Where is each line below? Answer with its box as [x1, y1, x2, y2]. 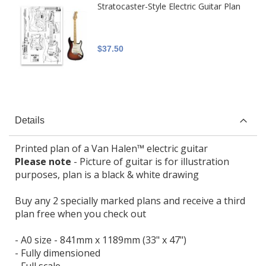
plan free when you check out [15, 207, 146, 220]
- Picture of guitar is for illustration [71, 154, 229, 168]
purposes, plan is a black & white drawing [15, 167, 199, 181]
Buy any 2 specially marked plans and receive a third [15, 194, 245, 207]
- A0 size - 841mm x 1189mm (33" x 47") [15, 233, 186, 246]
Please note [15, 154, 71, 168]
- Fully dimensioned [15, 246, 100, 259]
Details [15, 115, 45, 125]
